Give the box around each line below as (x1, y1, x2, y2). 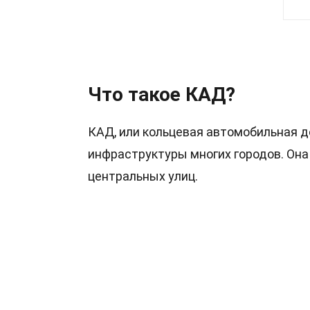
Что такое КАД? (88, 83, 235, 106)
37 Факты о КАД (88, 45, 260, 71)
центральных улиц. (88, 169, 198, 183)
